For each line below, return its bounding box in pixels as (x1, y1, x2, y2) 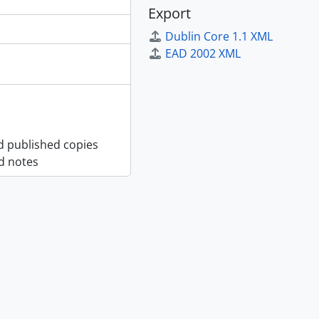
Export (148, 3, 191, 23)
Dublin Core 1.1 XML (165, 28, 273, 44)
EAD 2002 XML (165, 45, 241, 61)
